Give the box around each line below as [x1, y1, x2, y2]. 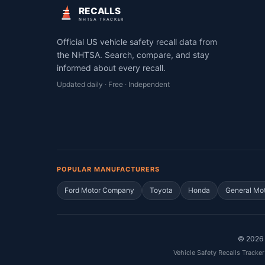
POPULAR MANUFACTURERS [57, 165, 160, 173]
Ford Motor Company [64, 186, 134, 195]
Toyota [150, 186, 173, 195]
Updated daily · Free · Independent [57, 80, 170, 89]
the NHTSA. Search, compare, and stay [57, 50, 209, 60]
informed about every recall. [57, 63, 166, 73]
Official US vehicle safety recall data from [57, 37, 217, 47]
